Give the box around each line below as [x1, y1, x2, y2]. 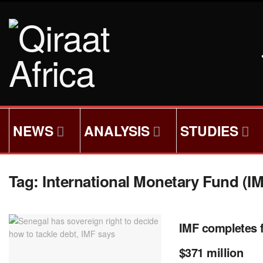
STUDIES [180, 121, 239, 140]
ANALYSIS [84, 121, 150, 140]
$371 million [179, 244, 244, 261]
